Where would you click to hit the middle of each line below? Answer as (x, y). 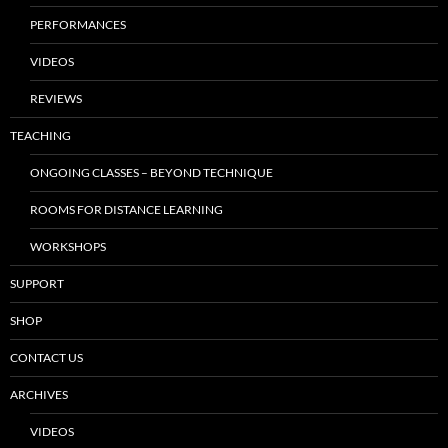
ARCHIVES (39, 394)
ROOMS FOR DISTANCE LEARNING (126, 209)
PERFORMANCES (78, 24)
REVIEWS (56, 98)
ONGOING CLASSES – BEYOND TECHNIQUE (151, 172)
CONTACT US (46, 357)
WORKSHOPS (68, 246)
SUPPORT (37, 283)
